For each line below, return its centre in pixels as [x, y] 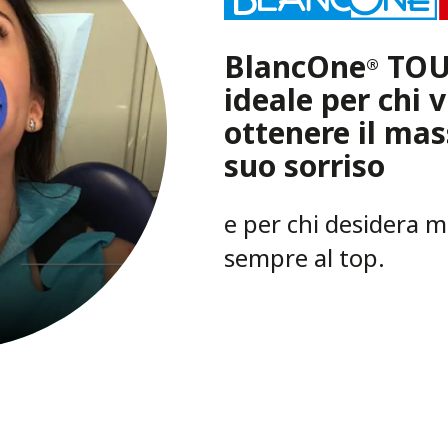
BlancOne [295, 66]
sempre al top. [304, 257]
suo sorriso [304, 165]
